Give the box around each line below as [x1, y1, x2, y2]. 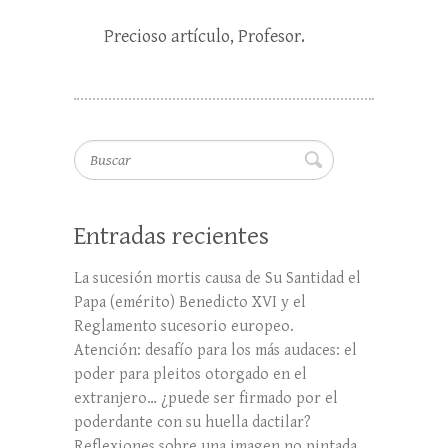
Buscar [74, 142, 119, 162]
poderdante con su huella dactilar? [74, 413, 311, 433]
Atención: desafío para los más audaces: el [74, 341, 357, 361]
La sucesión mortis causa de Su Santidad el [74, 269, 361, 289]
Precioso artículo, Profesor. [104, 26, 305, 48]
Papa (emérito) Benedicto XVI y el [74, 293, 306, 313]
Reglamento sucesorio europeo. [74, 317, 294, 337]
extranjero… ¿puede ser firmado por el [74, 389, 338, 409]
